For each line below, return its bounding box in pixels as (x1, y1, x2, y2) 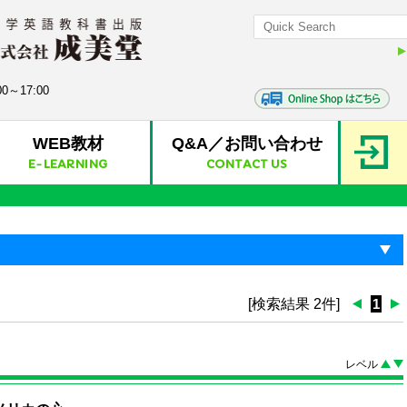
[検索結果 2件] (247, 296, 340, 312)
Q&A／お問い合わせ (171, 134, 323, 153)
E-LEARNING (28, 156, 108, 172)
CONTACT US (206, 156, 288, 172)
